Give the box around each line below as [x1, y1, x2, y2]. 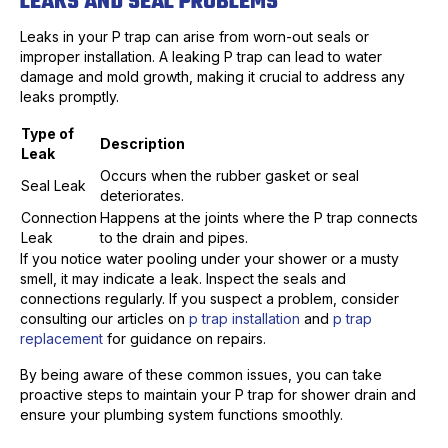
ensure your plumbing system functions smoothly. [20, 406, 343, 424]
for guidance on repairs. [103, 330, 266, 348]
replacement [20, 330, 103, 348]
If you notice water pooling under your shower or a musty [20, 250, 399, 268]
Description [100, 135, 185, 153]
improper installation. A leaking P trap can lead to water [20, 48, 382, 66]
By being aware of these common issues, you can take [20, 366, 382, 384]
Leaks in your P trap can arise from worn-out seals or [20, 28, 369, 46]
